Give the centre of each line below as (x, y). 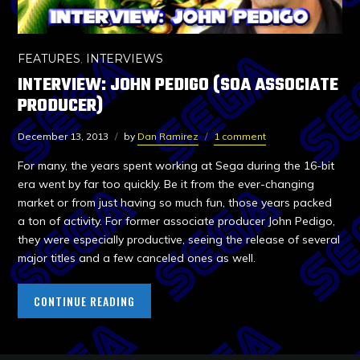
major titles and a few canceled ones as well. (137, 258)
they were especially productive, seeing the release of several (179, 239)
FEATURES (49, 58)
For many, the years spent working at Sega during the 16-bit (176, 165)
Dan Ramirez (168, 136)
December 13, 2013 (63, 136)
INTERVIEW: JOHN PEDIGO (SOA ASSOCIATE (178, 85)
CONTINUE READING (85, 301)
